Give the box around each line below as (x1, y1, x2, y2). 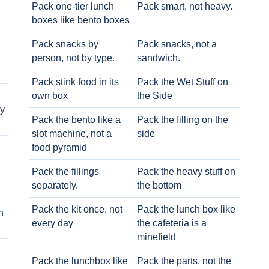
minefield (136, 232, 176, 242)
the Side (136, 91, 172, 101)
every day (32, 218, 74, 228)
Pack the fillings (32, 166, 100, 177)
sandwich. (136, 53, 180, 63)
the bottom (136, 180, 181, 190)
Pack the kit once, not (32, 204, 123, 214)
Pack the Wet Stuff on (136, 77, 228, 87)
